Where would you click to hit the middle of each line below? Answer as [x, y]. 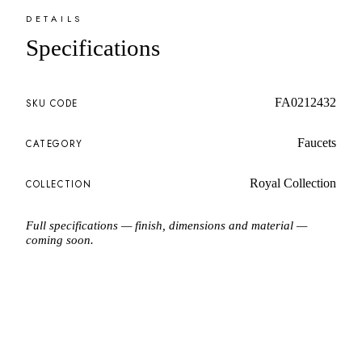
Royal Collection [293, 183]
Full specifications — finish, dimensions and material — [166, 225]
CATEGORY [55, 143]
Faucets [317, 142]
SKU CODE [52, 103]
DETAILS [55, 18]
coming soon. [60, 239]
